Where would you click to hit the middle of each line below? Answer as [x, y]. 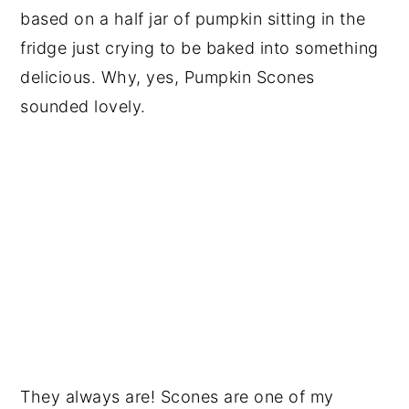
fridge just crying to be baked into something [199, 47]
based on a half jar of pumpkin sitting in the [193, 18]
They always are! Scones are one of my [177, 397]
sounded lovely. [83, 106]
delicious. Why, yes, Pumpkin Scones [168, 77]
